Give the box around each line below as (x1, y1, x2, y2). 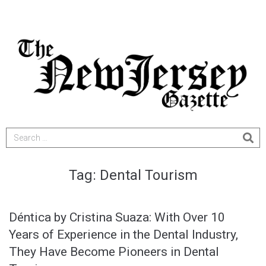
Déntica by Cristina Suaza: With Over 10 (9, 210, 225, 225)
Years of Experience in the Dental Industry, (9, 227, 238, 242)
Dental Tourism (99, 167, 198, 184)
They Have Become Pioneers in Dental (9, 245, 219, 259)
